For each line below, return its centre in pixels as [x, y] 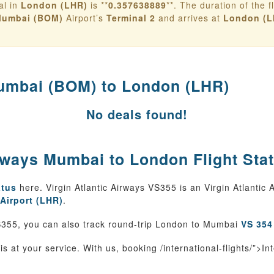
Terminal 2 [131, 18]
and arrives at [189, 18]
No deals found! [137, 114]
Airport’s [85, 18]
